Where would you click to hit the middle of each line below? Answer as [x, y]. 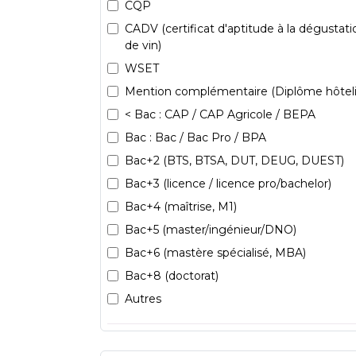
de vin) [143, 45]
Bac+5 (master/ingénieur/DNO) [211, 229]
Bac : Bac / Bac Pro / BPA [195, 137]
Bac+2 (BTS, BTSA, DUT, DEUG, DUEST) [234, 160]
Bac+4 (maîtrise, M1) [181, 206]
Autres [143, 298]
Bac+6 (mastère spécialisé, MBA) [215, 252]
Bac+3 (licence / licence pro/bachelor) [228, 183]
